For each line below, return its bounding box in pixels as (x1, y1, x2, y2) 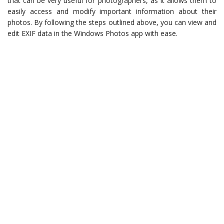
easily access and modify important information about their (7, 6, 216, 16)
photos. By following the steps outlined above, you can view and (7, 17, 216, 27)
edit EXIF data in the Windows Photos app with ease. (7, 28, 177, 38)
